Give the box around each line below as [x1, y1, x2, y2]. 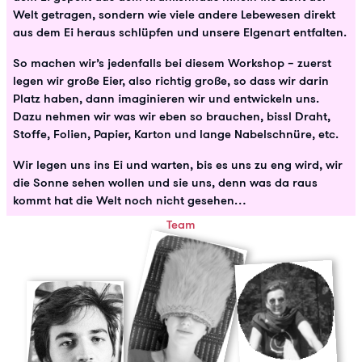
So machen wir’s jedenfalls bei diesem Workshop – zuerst [13, 54, 331, 70]
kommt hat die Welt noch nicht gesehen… [13, 192, 246, 208]
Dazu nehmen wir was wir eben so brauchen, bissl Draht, [13, 107, 330, 124]
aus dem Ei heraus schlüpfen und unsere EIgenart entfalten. [13, 23, 347, 40]
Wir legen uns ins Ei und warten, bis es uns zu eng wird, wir [13, 156, 343, 172]
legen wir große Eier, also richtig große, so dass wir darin [13, 72, 329, 88]
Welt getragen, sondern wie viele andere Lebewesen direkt [13, 6, 335, 22]
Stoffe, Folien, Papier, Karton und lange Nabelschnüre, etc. [13, 125, 339, 141]
